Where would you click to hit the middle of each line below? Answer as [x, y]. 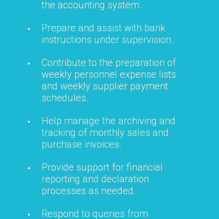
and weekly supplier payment [105, 86]
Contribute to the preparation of [109, 62]
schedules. [65, 98]
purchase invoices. [82, 144]
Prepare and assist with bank [103, 28]
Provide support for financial [102, 167]
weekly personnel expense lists [109, 74]
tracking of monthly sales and [105, 132]
